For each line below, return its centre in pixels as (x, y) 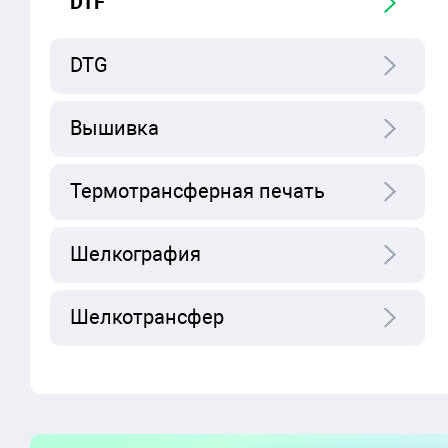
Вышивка (114, 128)
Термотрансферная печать (197, 191)
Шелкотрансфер (147, 317)
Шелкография (135, 254)
